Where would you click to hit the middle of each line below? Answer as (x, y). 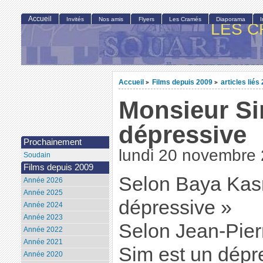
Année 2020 (43, 254)
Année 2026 (43, 181)
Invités (75, 19)
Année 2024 (43, 205)
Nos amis (111, 19)
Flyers (146, 19)
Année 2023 (43, 218)
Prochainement (52, 142)
